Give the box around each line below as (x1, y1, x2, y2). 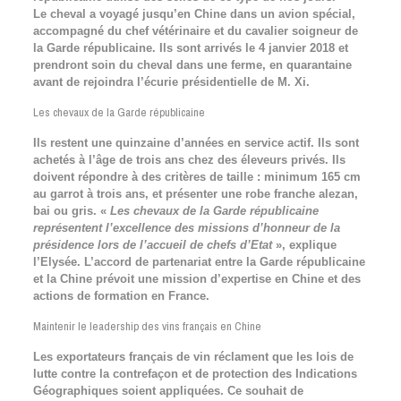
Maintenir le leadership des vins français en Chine (32, 319, 261, 334)
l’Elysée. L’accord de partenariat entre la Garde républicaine (32, 255, 365, 269)
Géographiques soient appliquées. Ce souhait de (32, 384, 303, 397)
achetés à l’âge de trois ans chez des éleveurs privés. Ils (32, 153, 346, 166)
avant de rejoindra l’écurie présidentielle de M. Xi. (32, 75, 310, 89)
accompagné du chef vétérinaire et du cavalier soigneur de (32, 24, 358, 38)
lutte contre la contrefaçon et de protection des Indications (32, 367, 357, 380)
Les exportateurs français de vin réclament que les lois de (32, 350, 354, 363)
